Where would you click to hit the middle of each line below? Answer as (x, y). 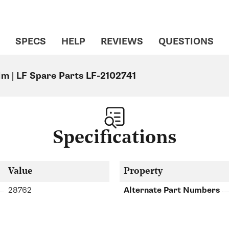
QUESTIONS (186, 42)
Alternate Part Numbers (172, 190)
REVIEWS (122, 42)
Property (143, 171)
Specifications (114, 138)
